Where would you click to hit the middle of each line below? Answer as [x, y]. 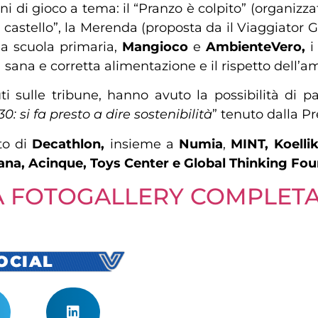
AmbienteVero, [258, 46]
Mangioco [155, 46]
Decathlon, [68, 144]
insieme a [144, 144]
